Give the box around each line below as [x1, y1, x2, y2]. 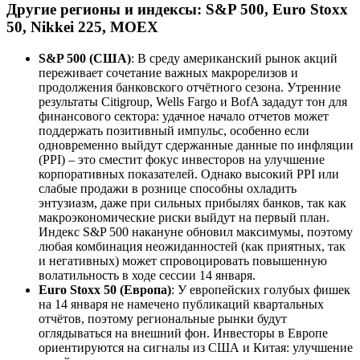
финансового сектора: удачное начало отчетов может [39, 108, 329, 123]
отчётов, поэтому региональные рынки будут [39, 311, 287, 325]
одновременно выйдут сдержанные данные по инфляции [39, 137, 354, 152]
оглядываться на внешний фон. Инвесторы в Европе [39, 325, 328, 340]
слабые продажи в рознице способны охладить [39, 181, 297, 195]
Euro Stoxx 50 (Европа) [39, 282, 171, 297]
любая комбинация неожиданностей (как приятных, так [39, 239, 346, 253]
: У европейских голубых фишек [171, 282, 350, 297]
